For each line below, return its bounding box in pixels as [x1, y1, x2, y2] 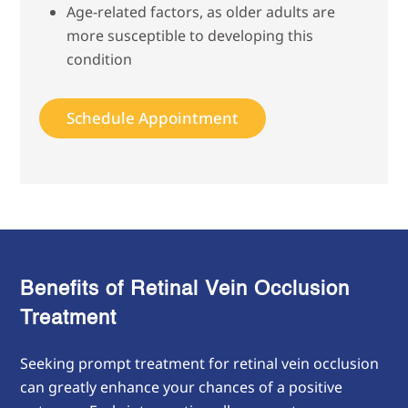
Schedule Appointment [66, 107, 239, 128]
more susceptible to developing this [66, 25, 313, 46]
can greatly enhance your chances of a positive [20, 376, 343, 397]
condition [66, 48, 132, 69]
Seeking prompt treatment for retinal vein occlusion [20, 352, 380, 373]
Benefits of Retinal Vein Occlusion [20, 279, 351, 300]
